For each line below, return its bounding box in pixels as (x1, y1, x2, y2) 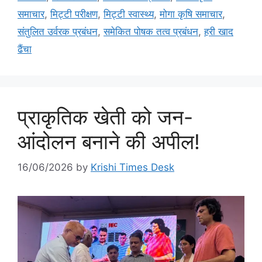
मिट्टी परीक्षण (50, 8, 98, 20)
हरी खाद (204, 25, 233, 37)
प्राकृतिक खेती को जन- (18, 104, 193, 129)
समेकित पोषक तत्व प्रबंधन (104, 25, 198, 37)
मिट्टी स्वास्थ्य (104, 8, 154, 20)
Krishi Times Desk (91, 161, 174, 174)
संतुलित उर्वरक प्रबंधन (18, 25, 98, 37)
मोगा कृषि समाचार (160, 8, 222, 20)
